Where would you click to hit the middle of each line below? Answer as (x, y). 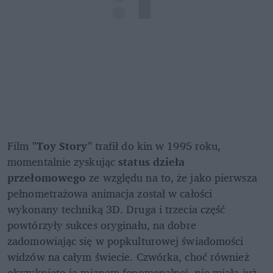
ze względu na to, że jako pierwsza (173, 178)
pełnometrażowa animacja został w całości (110, 193)
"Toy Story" (62, 146)
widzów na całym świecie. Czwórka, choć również (128, 257)
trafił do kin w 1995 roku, (156, 146)
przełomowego (48, 178)
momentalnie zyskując (63, 162)
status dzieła (152, 162)
